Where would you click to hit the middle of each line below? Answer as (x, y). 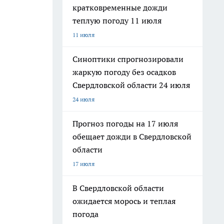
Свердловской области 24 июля (131, 85)
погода (85, 214)
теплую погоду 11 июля (117, 20)
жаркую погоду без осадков (124, 72)
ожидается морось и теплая (124, 201)
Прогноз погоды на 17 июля (125, 123)
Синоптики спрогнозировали (128, 59)
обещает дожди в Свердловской (132, 136)
